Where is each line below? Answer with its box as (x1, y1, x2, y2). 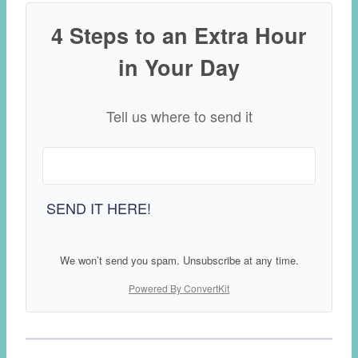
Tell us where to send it (105, 105, 253, 127)
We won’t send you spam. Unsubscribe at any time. (59, 253, 299, 268)
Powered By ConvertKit (129, 281, 229, 296)
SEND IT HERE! (46, 197, 151, 219)
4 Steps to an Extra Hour (51, 20, 307, 51)
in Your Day (118, 52, 240, 83)
